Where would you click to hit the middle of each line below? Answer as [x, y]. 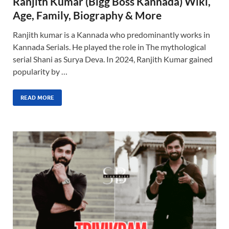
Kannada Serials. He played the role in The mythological [109, 47]
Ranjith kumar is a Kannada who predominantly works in [111, 35]
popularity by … [40, 72]
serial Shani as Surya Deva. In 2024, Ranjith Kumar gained [113, 59]
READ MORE [37, 98]
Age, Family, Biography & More [87, 15]
